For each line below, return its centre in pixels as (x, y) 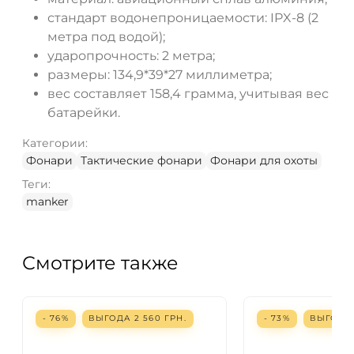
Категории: (55, 143)
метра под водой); (106, 36)
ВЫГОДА (111, 318)
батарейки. (84, 112)
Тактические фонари (141, 160)
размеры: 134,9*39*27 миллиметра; (160, 74)
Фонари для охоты (264, 160)
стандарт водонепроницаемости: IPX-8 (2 (183, 17)
